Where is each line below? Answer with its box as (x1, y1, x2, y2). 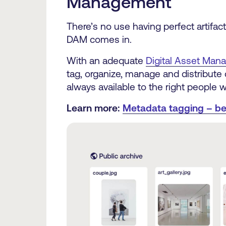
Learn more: (66, 102, 123, 114)
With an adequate (66, 55, 146, 67)
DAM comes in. (66, 34, 132, 45)
